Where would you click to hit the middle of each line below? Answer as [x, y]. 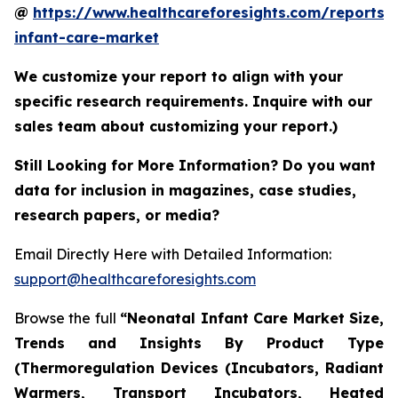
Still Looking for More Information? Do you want [195, 165]
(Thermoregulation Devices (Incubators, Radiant [199, 367]
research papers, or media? [119, 215]
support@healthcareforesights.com [135, 279]
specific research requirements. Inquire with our [193, 101]
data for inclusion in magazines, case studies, [185, 190]
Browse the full [68, 318]
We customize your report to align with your [179, 76]
